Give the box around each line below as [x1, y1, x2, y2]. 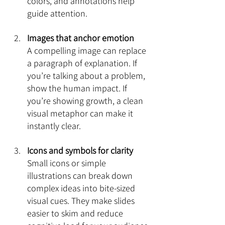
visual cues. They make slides [27, 195, 137, 206]
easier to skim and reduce [27, 207, 125, 219]
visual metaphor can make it [27, 107, 135, 119]
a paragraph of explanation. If [27, 57, 139, 69]
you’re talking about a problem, [27, 70, 147, 81]
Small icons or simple [27, 157, 108, 169]
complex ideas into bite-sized [27, 182, 137, 194]
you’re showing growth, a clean [27, 95, 145, 106]
